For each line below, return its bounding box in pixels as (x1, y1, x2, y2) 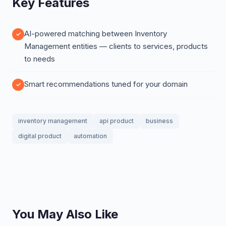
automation (74, 132, 107, 140)
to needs (24, 54, 55, 64)
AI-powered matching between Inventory (24, 29, 167, 38)
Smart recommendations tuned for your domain (24, 79, 188, 89)
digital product (18, 132, 62, 140)
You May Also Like (12, 207, 118, 221)
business (146, 117, 173, 125)
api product (99, 117, 134, 125)
